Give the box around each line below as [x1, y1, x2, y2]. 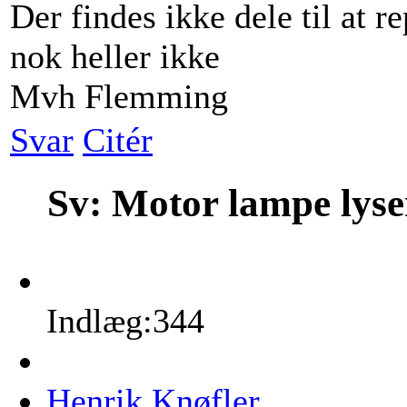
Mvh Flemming [10, 77, 228, 116]
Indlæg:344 [46, 302, 204, 341]
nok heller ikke [10, 37, 220, 76]
